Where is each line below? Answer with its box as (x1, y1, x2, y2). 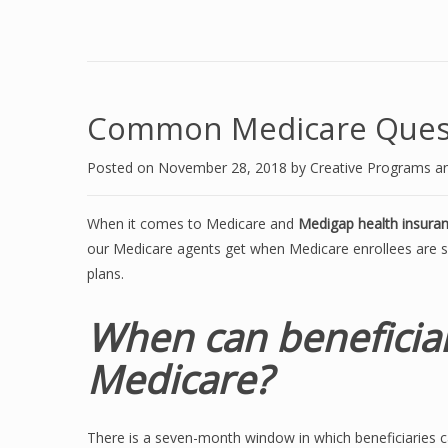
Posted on (87, 158, 158, 177)
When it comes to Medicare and (87, 214, 298, 233)
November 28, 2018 (158, 158, 291, 177)
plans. (87, 264, 124, 283)
